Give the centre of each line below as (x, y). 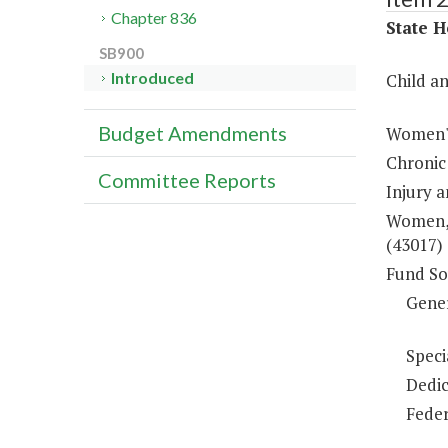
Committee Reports (187, 180)
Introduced (153, 78)
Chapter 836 (154, 18)
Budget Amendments (192, 133)
